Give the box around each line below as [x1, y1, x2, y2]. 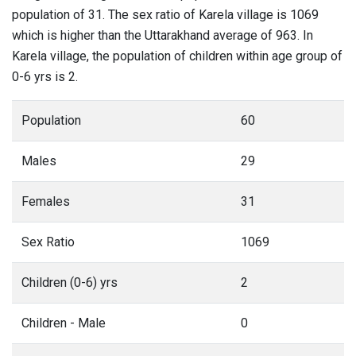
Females [21, 194, 70, 209]
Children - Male [21, 315, 106, 331]
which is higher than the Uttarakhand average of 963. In [12, 28, 313, 43]
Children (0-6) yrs [21, 275, 118, 290]
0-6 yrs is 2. [12, 69, 78, 84]
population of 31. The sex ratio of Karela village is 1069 [12, 7, 319, 22]
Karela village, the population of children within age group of [12, 48, 342, 64]
